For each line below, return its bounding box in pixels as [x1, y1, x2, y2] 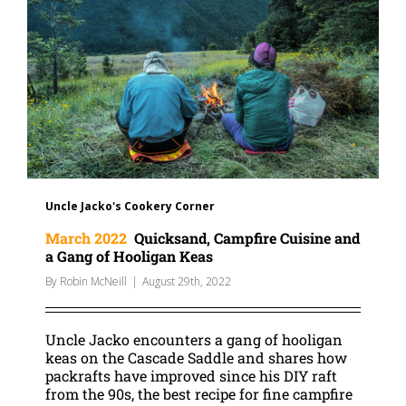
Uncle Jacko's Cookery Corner [45, 198, 215, 214]
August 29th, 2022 [142, 273, 231, 289]
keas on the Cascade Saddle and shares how [45, 347, 347, 367]
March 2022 [45, 227, 127, 247]
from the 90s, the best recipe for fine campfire [45, 383, 353, 403]
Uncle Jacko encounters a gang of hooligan [45, 329, 343, 349]
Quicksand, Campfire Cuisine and [127, 227, 360, 247]
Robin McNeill [60, 273, 127, 289]
